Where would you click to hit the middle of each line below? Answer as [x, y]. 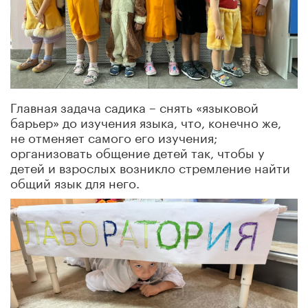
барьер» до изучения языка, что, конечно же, [146, 121]
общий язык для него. [75, 182]
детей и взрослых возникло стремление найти [150, 167]
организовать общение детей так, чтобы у [137, 152]
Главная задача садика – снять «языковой [134, 106]
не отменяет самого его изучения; [114, 136]
